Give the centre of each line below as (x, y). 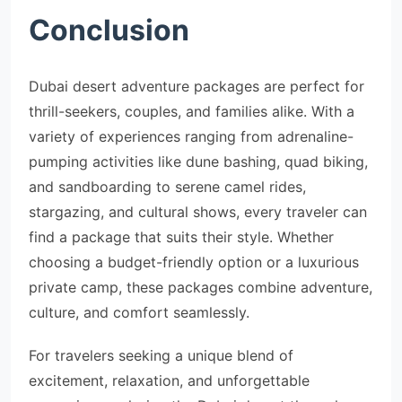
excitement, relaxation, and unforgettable (169, 380)
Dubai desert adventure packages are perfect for (197, 86)
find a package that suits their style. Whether (181, 237)
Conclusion (109, 30)
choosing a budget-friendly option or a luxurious (194, 262)
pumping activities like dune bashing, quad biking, (198, 162)
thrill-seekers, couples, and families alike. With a (192, 111)
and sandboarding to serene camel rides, (167, 187)
